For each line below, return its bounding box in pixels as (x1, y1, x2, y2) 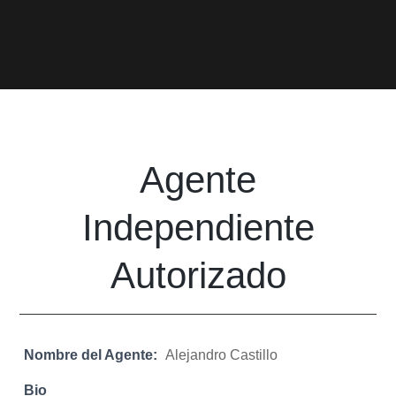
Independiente (81, 207, 315, 249)
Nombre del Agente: (24, 346, 158, 363)
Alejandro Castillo (165, 346, 278, 363)
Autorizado (110, 255, 286, 297)
